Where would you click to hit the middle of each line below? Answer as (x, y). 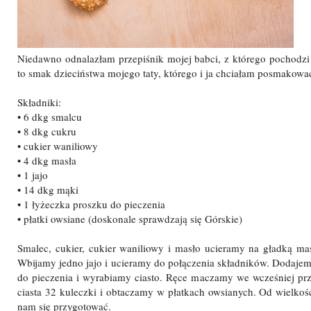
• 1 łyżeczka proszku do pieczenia (91, 204)
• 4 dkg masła (47, 160)
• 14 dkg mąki (48, 189)
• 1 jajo (33, 175)
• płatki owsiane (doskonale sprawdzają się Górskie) (130, 218)
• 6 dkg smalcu (50, 116)
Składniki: (39, 102)
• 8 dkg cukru (47, 131)
